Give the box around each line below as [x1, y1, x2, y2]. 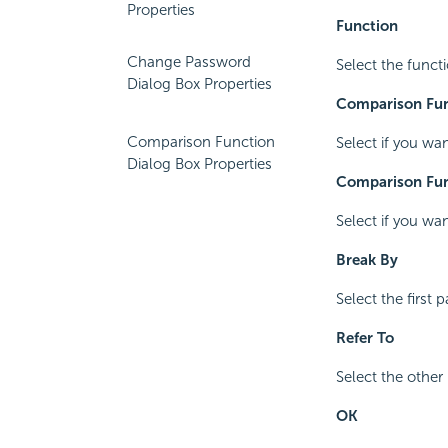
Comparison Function [127, 133, 275, 151]
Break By [335, 251, 398, 270]
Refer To [335, 329, 394, 348]
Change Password [127, 53, 251, 71]
